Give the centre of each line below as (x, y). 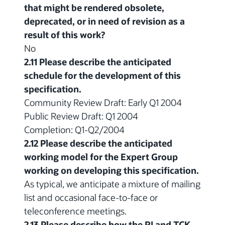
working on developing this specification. (111, 170)
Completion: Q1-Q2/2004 (74, 129)
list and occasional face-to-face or (91, 197)
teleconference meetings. (75, 211)
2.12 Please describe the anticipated (98, 143)
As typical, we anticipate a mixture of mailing (112, 184)
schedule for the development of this (102, 75)
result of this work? (65, 34)
